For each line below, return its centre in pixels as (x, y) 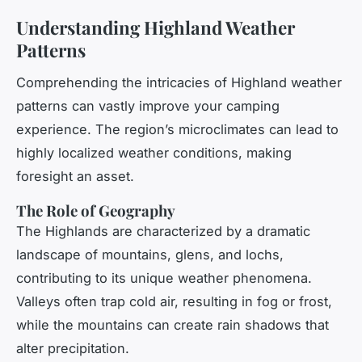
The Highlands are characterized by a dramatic (163, 232)
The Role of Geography (96, 211)
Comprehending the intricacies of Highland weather (179, 83)
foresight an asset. (75, 177)
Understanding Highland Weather (156, 27)
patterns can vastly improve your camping (148, 106)
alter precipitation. (73, 349)
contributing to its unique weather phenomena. (164, 278)
